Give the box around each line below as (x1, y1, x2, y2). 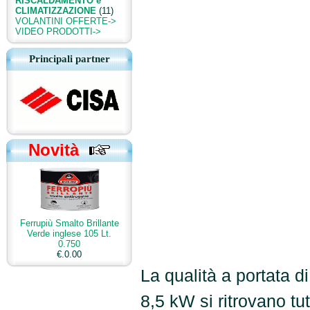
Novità (28, 140, 89, 159)
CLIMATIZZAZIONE (15, 6, 96, 16)
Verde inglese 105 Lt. (27, 228, 111, 239)
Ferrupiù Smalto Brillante (19, 218, 119, 228)
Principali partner (28, 53, 110, 64)
